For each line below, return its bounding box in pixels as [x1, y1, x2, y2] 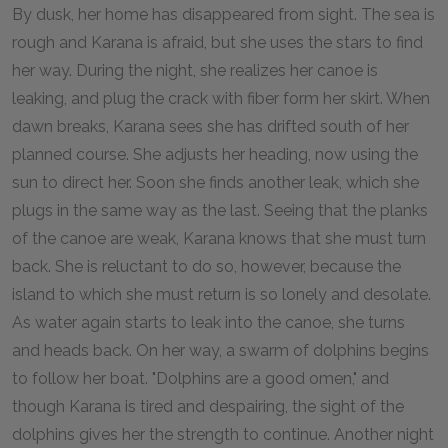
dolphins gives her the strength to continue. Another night [12, 425, 434, 444]
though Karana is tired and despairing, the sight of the [12, 397, 404, 416]
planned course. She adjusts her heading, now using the [12, 145, 418, 164]
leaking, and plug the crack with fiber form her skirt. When [12, 89, 430, 108]
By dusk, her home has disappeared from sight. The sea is [12, 5, 435, 24]
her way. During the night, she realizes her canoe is [12, 61, 378, 80]
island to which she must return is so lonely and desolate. [12, 285, 431, 304]
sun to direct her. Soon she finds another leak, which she [12, 173, 419, 192]
